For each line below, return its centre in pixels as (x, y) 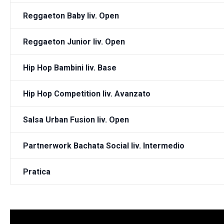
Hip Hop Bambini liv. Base (70, 68)
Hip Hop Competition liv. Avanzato (87, 94)
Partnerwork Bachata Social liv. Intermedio (104, 146)
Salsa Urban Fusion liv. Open (76, 120)
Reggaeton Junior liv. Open (74, 42)
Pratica (37, 172)
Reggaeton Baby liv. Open (71, 16)
